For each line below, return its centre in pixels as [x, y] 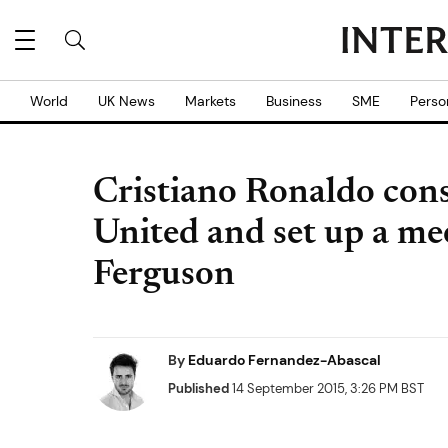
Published [198, 388]
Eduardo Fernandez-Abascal [284, 360]
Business [294, 101]
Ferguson [164, 276]
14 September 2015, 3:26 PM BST [326, 388]
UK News [126, 101]
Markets [210, 101]
